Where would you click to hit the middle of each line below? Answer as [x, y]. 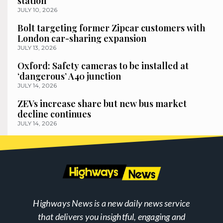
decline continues [54, 114]
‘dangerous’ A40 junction [69, 76]
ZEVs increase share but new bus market [102, 103]
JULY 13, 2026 [37, 47]
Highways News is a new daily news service [111, 203]
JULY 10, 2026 [37, 9]
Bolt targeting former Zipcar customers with [111, 28]
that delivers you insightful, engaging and [111, 216]
